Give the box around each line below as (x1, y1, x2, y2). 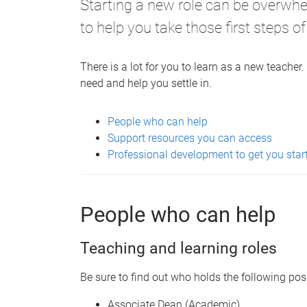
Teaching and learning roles (80, 238, 277, 258)
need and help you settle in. (80, 76, 212, 90)
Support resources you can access (108, 131, 272, 145)
